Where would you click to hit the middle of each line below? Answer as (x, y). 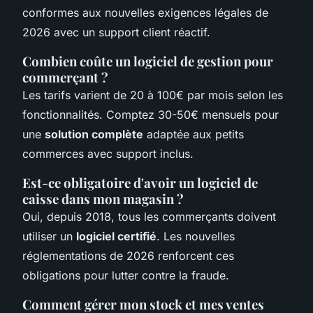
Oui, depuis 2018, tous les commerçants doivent (149, 216)
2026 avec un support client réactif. (116, 32)
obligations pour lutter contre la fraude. (126, 275)
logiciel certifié (116, 236)
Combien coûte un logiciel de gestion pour (148, 61)
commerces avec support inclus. (108, 153)
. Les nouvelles (196, 236)
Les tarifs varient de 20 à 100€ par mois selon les (153, 95)
